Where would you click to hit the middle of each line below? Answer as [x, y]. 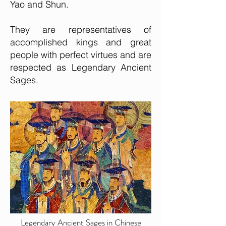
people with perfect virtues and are [81, 55]
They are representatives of [81, 30]
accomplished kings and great [81, 42]
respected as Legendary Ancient [81, 67]
